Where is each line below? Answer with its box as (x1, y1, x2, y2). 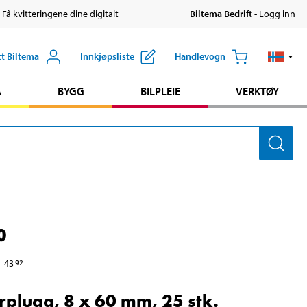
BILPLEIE (140, 84, 180, 99)
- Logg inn (251, 8, 295, 21)
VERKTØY (236, 84, 280, 99)
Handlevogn (174, 50, 225, 63)
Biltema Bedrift (189, 8, 252, 21)
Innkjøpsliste (79, 50, 134, 63)
